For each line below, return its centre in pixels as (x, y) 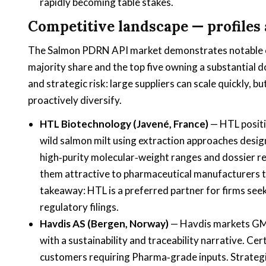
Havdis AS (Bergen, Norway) (104, 223)
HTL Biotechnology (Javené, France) (124, 123)
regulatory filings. (79, 207)
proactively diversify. (75, 100)
